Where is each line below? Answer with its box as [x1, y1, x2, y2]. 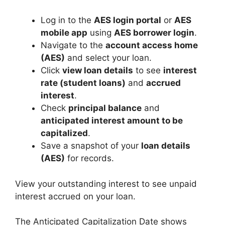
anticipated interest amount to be [41, 116, 183, 126]
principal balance [68, 103, 142, 113]
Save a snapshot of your [41, 141, 141, 151]
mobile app [41, 28, 87, 38]
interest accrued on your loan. [15, 191, 136, 201]
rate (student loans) [41, 78, 126, 88]
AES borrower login [114, 28, 194, 38]
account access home [105, 40, 198, 50]
